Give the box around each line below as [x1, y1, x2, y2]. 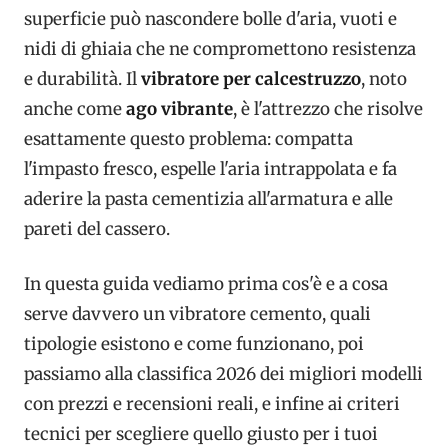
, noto [361, 67, 407, 90]
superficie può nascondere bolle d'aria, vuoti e [24, 7, 397, 30]
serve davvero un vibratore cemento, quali [24, 303, 371, 325]
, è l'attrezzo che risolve [233, 97, 423, 120]
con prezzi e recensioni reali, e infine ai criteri [24, 393, 400, 415]
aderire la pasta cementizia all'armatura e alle [24, 187, 393, 210]
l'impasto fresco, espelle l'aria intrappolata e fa [24, 157, 397, 180]
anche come [24, 97, 126, 120]
